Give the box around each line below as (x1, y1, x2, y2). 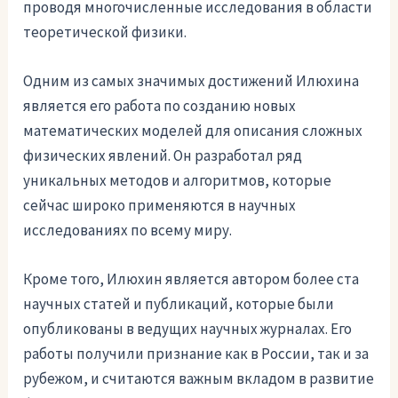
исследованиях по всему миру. (23, 219, 233, 240)
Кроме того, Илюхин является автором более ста (23, 268, 360, 289)
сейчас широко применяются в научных (23, 195, 297, 215)
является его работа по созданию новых (23, 95, 297, 115)
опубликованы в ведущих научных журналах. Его (23, 318, 353, 338)
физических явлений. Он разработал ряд (23, 145, 303, 165)
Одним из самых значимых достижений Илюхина (23, 70, 360, 91)
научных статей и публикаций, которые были (23, 293, 335, 314)
